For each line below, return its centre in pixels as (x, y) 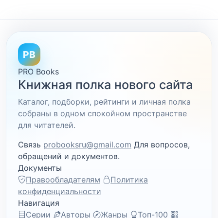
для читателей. (47, 125)
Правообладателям (63, 180)
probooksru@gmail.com (87, 145)
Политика (129, 180)
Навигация (39, 203)
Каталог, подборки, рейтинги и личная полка (104, 102)
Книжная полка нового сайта (105, 85)
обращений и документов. (69, 156)
